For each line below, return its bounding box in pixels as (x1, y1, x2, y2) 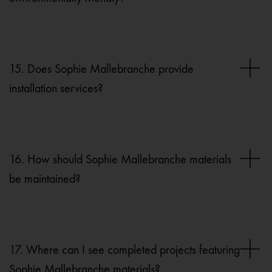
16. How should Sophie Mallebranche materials (9, 152, 231, 167)
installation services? (9, 81, 103, 96)
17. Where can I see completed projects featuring (9, 243, 240, 257)
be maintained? (9, 172, 81, 186)
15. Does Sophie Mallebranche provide (9, 62, 194, 76)
